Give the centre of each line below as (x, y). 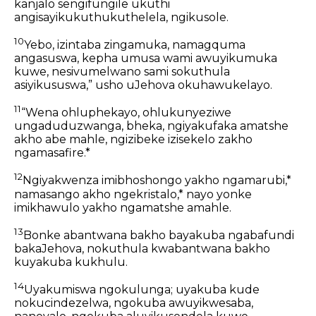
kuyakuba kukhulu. (71, 262)
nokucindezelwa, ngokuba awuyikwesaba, (134, 303)
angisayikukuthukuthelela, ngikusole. (121, 17)
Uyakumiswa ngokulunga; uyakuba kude (142, 290)
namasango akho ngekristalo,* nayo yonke (133, 194)
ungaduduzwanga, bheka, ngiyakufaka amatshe (151, 126)
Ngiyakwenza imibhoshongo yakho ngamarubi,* (157, 181)
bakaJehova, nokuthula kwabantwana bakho (142, 249)
